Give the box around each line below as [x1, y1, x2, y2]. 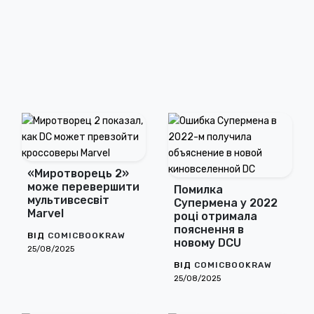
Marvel [27, 207, 64, 220]
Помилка [174, 183, 223, 196]
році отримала [174, 210, 257, 223]
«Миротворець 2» [27, 167, 129, 180]
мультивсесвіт [27, 193, 109, 207]
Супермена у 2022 [174, 196, 278, 210]
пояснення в [174, 223, 244, 236]
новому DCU [174, 236, 241, 250]
